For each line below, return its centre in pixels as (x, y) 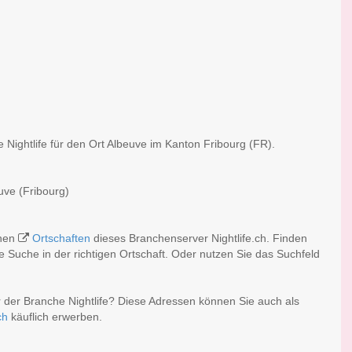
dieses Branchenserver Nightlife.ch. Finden (199, 238)
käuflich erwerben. (55, 317)
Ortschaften (61, 238)
